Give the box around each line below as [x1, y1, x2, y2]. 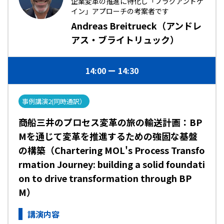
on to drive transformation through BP [18, 171, 191, 184]
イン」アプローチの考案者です [71, 6, 169, 16]
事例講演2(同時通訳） [22, 96, 86, 106]
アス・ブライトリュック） [71, 33, 179, 46]
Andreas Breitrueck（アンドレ [71, 19, 201, 32]
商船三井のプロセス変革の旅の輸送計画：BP [18, 115, 202, 128]
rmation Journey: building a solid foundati [18, 157, 205, 170]
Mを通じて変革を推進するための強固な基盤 [18, 129, 197, 142]
